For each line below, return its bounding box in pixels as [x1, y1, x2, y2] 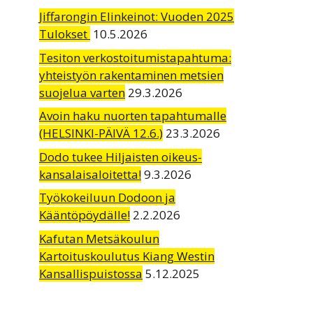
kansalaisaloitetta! [39, 166, 141, 182]
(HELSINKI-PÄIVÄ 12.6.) [39, 125, 163, 142]
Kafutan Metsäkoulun [39, 230, 159, 247]
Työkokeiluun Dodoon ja [39, 189, 175, 206]
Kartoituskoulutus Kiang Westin [39, 247, 214, 264]
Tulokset [39, 26, 90, 43]
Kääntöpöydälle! [39, 207, 130, 224]
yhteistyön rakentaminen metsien [39, 66, 224, 83]
